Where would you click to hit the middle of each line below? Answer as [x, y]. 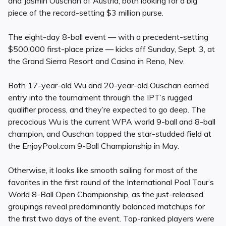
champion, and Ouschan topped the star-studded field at [110, 134]
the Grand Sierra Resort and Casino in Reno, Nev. [96, 61]
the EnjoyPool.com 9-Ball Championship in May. [94, 146]
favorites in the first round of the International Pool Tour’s [111, 182]
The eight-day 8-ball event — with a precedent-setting [108, 37]
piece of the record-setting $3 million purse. [86, 13]
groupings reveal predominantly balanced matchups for [106, 207]
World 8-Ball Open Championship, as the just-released [106, 194]
